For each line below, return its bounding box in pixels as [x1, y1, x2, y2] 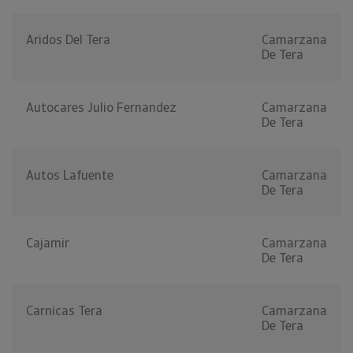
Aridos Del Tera [26, 32, 110, 49]
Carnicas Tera [26, 303, 102, 320]
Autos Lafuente [26, 167, 113, 184]
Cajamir [26, 235, 69, 252]
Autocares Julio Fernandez [26, 99, 176, 117]
